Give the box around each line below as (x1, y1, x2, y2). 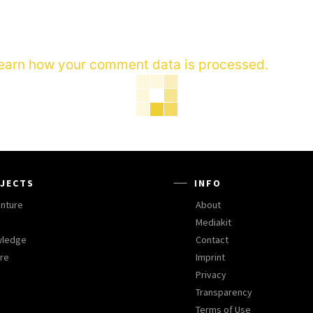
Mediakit (196, 216, 231, 229)
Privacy (196, 268, 226, 282)
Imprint (196, 251, 225, 264)
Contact (196, 233, 228, 247)
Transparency (196, 286, 252, 299)
